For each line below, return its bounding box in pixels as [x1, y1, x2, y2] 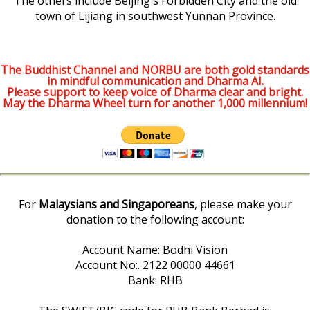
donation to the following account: [66, 212, 244, 228]
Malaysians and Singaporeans [38, 197, 194, 212]
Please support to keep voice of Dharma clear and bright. [7, 84, 303, 100]
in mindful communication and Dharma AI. [46, 73, 264, 89]
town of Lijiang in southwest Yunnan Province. [35, 8, 275, 24]
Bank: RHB [127, 273, 183, 289]
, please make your [194, 197, 292, 212]
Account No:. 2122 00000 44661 [75, 257, 235, 273]
